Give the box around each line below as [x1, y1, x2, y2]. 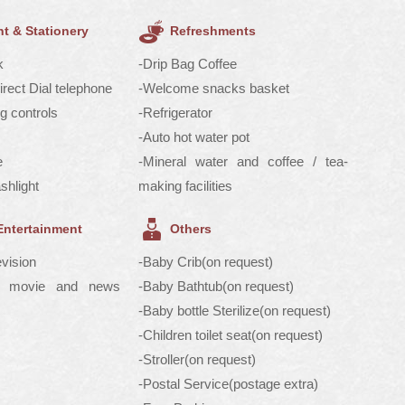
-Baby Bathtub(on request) [137, 278, 294, 294]
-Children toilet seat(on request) [137, 327, 323, 343]
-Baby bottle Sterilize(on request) [137, 303, 331, 318]
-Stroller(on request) [137, 352, 256, 367]
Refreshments [169, 23, 256, 38]
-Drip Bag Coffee [137, 56, 240, 71]
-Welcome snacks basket [137, 80, 289, 96]
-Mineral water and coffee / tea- [137, 154, 348, 169]
